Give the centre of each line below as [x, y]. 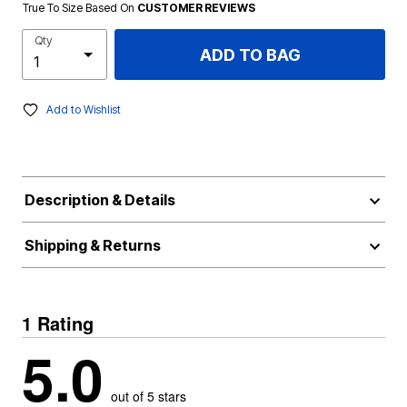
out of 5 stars [149, 396]
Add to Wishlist [84, 109]
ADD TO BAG [250, 55]
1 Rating [58, 323]
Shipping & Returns [92, 245]
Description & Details [99, 200]
